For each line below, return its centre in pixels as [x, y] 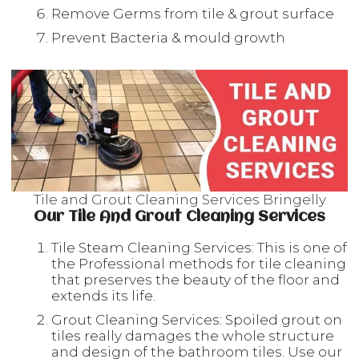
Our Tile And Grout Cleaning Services [179, 217]
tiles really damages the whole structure [193, 336]
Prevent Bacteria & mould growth [168, 38]
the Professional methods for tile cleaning [199, 264]
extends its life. [103, 296]
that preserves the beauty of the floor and [196, 280]
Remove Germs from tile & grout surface [193, 14]
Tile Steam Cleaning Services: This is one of [199, 248]
